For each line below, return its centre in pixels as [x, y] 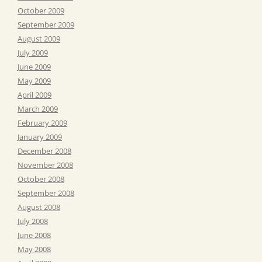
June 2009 [34, 66]
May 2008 [34, 249]
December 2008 [44, 151]
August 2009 [39, 38]
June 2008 [34, 235]
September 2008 [46, 193]
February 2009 [42, 123]
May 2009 [34, 80]
